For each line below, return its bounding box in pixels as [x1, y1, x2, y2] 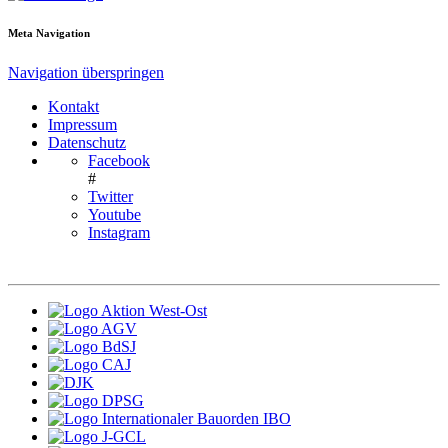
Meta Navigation [8, 27, 90, 40]
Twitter [88, 188, 133, 206]
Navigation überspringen [8, 64, 164, 82]
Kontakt [48, 98, 99, 116]
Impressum [48, 116, 117, 134]
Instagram [88, 224, 150, 242]
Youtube [88, 206, 141, 224]
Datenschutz [48, 134, 126, 152]
